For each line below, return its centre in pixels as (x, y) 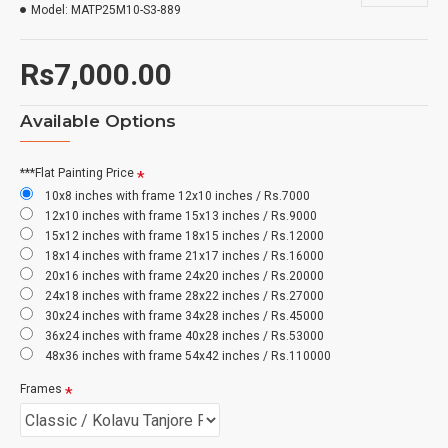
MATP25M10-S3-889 (126, 10)
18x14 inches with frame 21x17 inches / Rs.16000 (184, 256)
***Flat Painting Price (77, 173)
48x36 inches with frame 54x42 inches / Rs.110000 (188, 356)
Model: (49, 10)
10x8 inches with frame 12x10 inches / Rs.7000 (177, 196)
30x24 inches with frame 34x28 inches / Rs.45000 (184, 316)
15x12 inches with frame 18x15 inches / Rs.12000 (184, 236)
